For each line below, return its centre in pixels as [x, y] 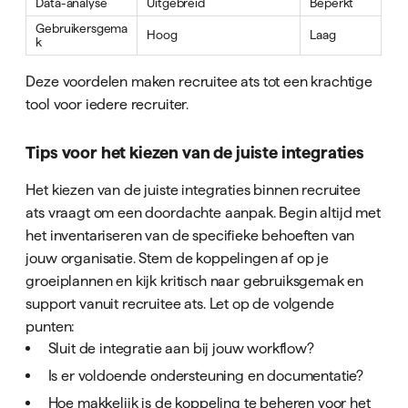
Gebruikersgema [82, 29]
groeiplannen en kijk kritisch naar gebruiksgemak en [195, 280]
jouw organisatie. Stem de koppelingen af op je [177, 257]
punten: [51, 326]
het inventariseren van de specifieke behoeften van [190, 235]
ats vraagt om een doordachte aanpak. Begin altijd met [203, 212]
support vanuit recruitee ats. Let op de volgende [180, 303]
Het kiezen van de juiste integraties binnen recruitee [193, 189]
